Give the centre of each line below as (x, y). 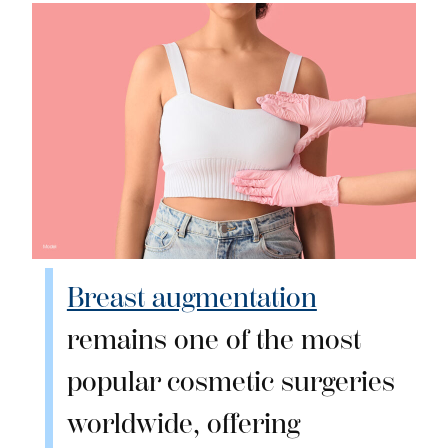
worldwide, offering (183, 424)
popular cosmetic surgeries (230, 382)
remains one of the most (213, 340)
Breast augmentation (191, 298)
